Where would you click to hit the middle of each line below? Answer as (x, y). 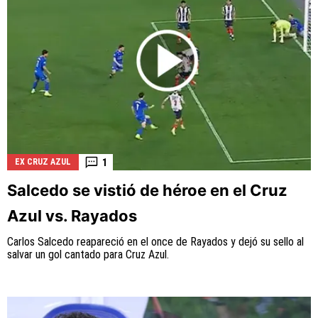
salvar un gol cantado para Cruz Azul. (88, 255)
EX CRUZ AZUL (43, 162)
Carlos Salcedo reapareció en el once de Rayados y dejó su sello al (155, 242)
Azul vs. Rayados (72, 216)
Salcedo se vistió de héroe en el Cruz (147, 191)
